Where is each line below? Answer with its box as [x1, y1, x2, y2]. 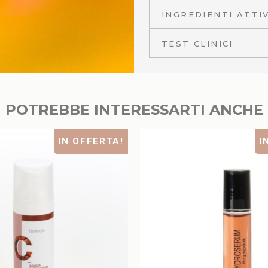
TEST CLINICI [162, 39, 233, 49]
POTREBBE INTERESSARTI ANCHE [5, 101, 263, 119]
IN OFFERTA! [58, 136, 124, 147]
